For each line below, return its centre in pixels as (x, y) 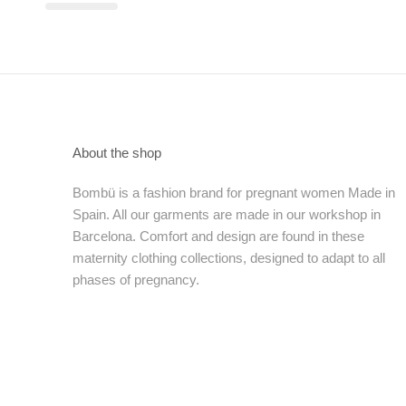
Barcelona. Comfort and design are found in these (218, 236)
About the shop (117, 153)
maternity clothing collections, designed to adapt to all (229, 258)
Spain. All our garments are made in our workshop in (227, 214)
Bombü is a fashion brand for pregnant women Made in (234, 193)
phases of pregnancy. (136, 280)
